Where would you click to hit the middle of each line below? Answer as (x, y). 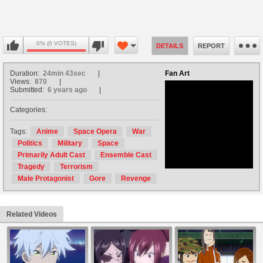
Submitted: (28, 90)
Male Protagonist (46, 179)
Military (70, 144)
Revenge (136, 179)
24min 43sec (64, 74)
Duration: (26, 74)
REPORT (211, 46)
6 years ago (67, 90)
